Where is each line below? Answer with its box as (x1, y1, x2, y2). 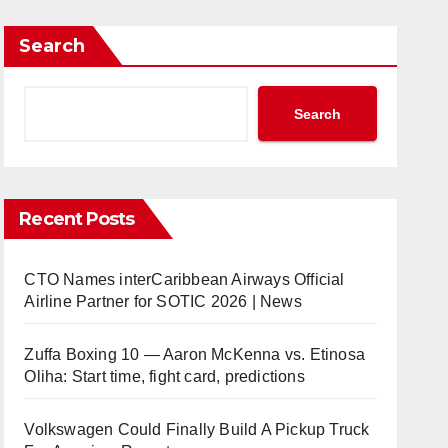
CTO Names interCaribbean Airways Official (24, 271, 345, 288)
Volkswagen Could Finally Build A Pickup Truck (24, 421, 370, 438)
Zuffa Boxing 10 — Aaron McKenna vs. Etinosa (24, 346, 365, 363)
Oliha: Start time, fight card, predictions (24, 368, 305, 385)
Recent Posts (19, 208, 135, 230)
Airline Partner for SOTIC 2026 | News (24, 293, 302, 310)
